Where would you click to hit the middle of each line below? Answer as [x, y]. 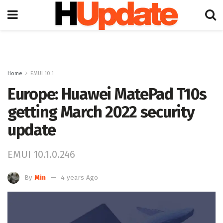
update [32, 130]
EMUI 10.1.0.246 [41, 154]
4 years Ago [79, 177]
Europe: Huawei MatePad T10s [107, 94]
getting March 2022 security [101, 112]
